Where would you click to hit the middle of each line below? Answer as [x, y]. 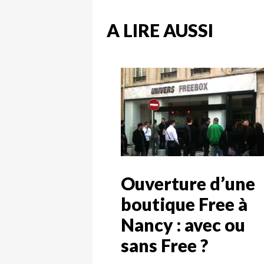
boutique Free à [184, 204]
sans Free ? [164, 245]
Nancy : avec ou [183, 224]
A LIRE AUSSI [160, 30]
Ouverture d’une [188, 183]
